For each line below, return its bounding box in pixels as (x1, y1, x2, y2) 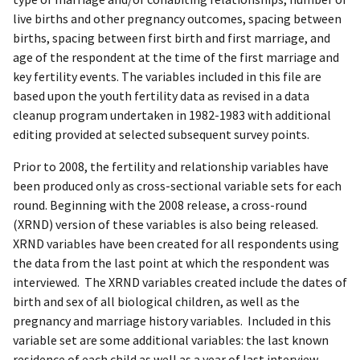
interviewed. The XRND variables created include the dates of (13, 274, 347, 291)
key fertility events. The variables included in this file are (13, 68, 321, 85)
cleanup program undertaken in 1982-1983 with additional (13, 107, 331, 124)
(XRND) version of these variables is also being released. (13, 216, 318, 233)
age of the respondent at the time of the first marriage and (13, 49, 339, 66)
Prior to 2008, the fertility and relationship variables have (13, 158, 329, 175)
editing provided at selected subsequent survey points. (13, 126, 309, 143)
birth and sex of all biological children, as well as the (13, 293, 300, 310)
